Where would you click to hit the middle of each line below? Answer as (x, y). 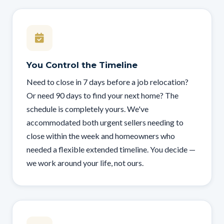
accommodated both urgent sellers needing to (105, 122)
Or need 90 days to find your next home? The (102, 95)
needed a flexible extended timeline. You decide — (111, 149)
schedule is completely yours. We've (87, 109)
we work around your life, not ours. (85, 163)
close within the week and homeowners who (101, 136)
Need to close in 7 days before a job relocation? (107, 82)
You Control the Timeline (82, 65)
